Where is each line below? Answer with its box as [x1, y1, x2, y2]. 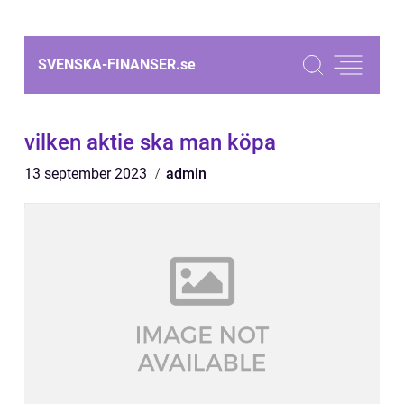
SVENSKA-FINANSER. [38, 56, 180, 73]
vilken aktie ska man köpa [24, 130, 276, 155]
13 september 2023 [24, 165, 151, 182]
